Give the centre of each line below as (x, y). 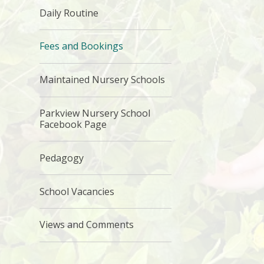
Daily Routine (69, 13)
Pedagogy (62, 158)
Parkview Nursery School (95, 113)
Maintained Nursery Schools (103, 80)
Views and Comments (87, 225)
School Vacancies (77, 191)
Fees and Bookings (82, 46)
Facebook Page (73, 124)
